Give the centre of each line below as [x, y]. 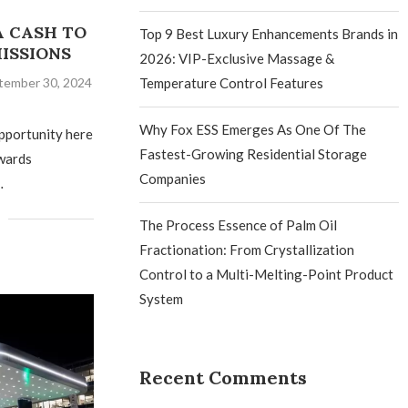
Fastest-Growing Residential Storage [254, 154]
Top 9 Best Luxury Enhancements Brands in [269, 34]
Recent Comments [224, 377]
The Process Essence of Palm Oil [239, 225]
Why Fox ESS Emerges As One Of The [253, 129]
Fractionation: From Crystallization [247, 250]
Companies [173, 178]
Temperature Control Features [232, 83]
